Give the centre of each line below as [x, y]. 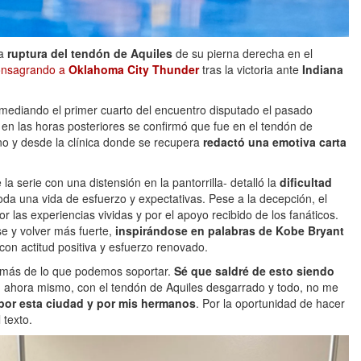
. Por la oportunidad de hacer [270, 303]
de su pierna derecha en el [243, 54]
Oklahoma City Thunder [134, 70]
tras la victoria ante [251, 70]
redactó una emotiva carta [275, 142]
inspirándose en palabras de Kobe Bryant [230, 231]
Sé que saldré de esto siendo [254, 271]
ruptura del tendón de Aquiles [88, 54]
